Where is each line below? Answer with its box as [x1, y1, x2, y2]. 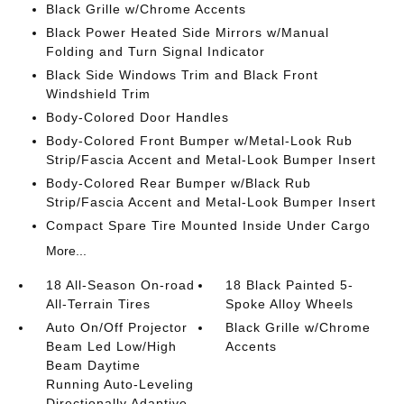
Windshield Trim [45, 87, 151, 101]
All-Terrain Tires [45, 297, 151, 311]
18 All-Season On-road [45, 278, 195, 292]
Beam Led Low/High [45, 339, 177, 353]
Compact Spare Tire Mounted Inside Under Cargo [45, 218, 371, 233]
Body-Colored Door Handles [45, 110, 229, 124]
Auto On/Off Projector [45, 320, 188, 335]
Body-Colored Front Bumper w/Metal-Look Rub [45, 133, 353, 148]
